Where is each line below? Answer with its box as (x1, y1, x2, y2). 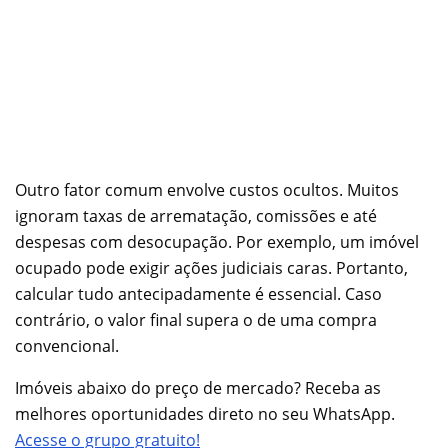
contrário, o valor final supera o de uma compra (15, 308, 377, 331)
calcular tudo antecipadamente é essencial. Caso (15, 282, 382, 305)
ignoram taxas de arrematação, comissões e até (15, 204, 377, 227)
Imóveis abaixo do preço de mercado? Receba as (15, 376, 381, 399)
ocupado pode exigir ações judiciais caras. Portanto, (15, 256, 408, 279)
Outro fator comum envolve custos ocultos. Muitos (15, 178, 399, 201)
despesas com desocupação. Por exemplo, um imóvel (15, 230, 419, 253)
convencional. (15, 334, 119, 357)
